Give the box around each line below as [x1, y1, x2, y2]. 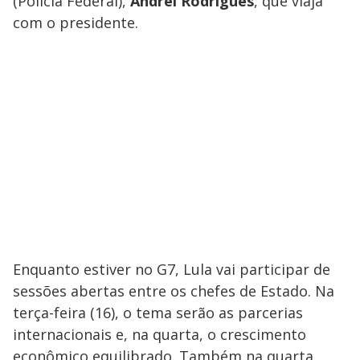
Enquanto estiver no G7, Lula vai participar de [13, 259, 330, 279]
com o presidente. [13, 12, 138, 32]
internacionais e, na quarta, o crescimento [13, 324, 306, 344]
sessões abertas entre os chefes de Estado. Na [13, 280, 334, 301]
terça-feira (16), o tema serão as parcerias [13, 302, 303, 322]
